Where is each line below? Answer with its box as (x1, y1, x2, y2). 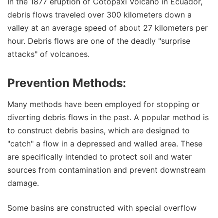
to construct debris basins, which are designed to (7, 126, 190, 136)
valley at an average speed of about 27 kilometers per (7, 23, 208, 33)
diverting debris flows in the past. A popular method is (7, 112, 209, 123)
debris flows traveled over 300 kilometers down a (7, 10, 192, 20)
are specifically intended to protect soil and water (7, 152, 192, 162)
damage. (7, 178, 39, 188)
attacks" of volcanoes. (7, 49, 90, 59)
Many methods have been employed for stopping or (7, 99, 200, 109)
